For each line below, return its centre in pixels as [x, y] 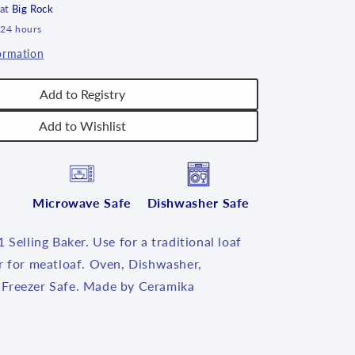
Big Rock [33, 9]
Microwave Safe [82, 202]
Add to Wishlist [82, 126]
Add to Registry [82, 94]
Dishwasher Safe [198, 202]
